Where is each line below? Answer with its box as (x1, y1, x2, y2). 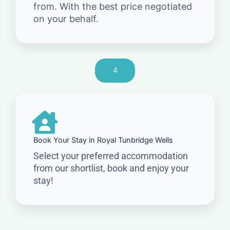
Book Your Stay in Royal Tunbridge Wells (33, 135, 173, 145)
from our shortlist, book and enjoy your (33, 162, 189, 174)
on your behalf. (33, 13, 99, 24)
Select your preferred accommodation (33, 150, 188, 161)
